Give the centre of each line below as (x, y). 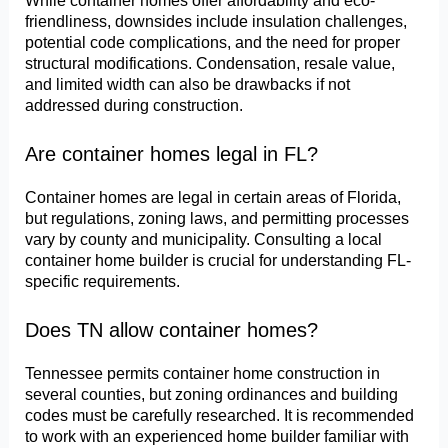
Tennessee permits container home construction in (203, 372)
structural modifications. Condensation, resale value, (210, 63)
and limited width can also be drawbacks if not (188, 84)
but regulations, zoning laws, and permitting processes (217, 218)
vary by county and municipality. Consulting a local (204, 239)
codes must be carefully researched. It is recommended (220, 414)
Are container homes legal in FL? (172, 154)
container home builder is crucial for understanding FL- (218, 260)
